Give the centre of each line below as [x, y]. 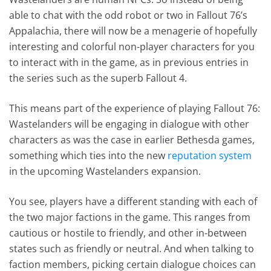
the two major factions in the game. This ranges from [130, 217]
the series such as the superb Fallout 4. [98, 78]
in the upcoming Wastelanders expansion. [105, 171]
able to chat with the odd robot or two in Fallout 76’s [129, 15]
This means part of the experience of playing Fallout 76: [135, 109]
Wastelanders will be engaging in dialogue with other [129, 124]
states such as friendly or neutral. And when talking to [132, 249]
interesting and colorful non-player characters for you [132, 47]
